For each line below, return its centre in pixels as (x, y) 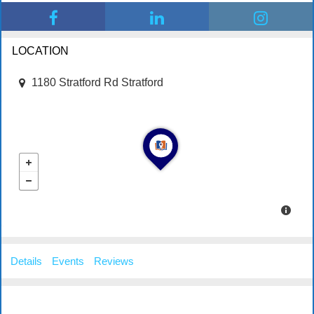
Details (26, 261)
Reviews (114, 261)
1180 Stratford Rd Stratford (97, 82)
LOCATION (40, 51)
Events (68, 261)
